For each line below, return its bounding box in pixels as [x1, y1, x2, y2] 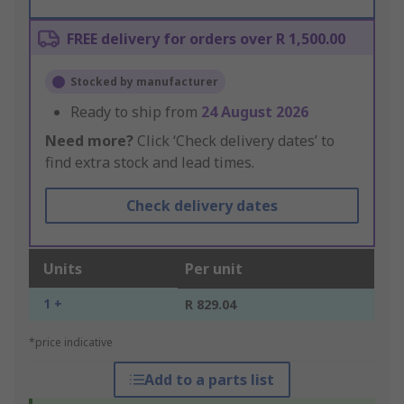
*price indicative [29, 335, 113, 351]
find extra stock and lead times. [45, 152, 254, 173]
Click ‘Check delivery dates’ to [133, 131, 335, 151]
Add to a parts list [143, 370, 274, 390]
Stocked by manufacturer [70, 74, 218, 90]
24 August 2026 [201, 102, 308, 123]
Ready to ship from [70, 102, 201, 123]
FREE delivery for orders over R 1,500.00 [67, 29, 345, 50]
